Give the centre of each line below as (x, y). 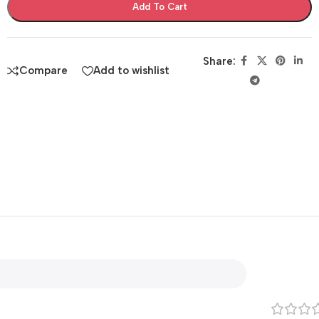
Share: (219, 61)
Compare (43, 71)
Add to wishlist (131, 71)
